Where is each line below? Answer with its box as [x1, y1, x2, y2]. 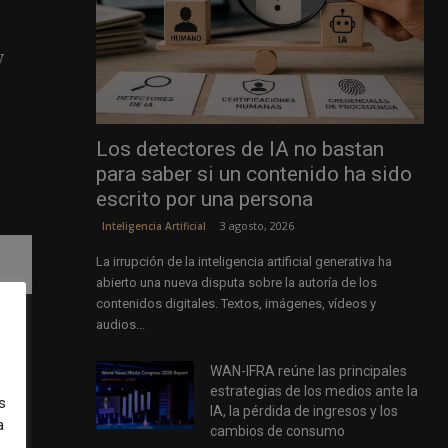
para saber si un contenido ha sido [95, 162, 412, 187]
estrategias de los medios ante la [210, 383, 419, 400]
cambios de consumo [210, 423, 346, 440]
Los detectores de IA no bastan [95, 137, 384, 162]
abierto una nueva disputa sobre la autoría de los [95, 275, 377, 291]
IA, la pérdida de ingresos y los [210, 403, 399, 420]
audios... [95, 317, 145, 333]
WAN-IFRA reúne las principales [210, 363, 408, 380]
